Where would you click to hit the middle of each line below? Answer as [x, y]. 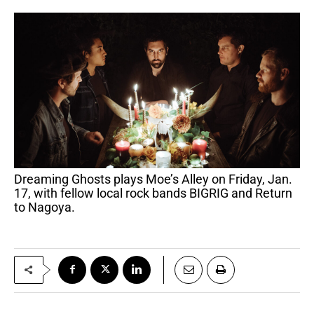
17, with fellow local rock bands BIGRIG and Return [153, 193]
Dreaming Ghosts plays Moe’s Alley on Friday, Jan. [18, 179]
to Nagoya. [45, 207]
